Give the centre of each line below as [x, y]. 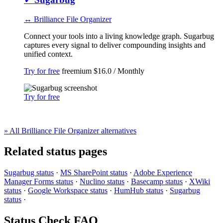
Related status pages [56, 152]
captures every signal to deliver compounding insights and [115, 45]
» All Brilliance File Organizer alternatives [70, 130]
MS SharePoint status [94, 173]
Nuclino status [102, 182]
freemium [77, 71]
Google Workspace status [68, 191]
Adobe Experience [163, 173]
